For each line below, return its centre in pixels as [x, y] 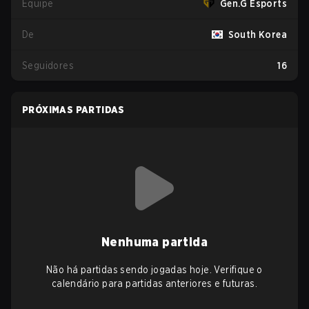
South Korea [257, 34]
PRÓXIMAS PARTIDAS [73, 110]
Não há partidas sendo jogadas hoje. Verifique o [154, 270]
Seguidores [48, 66]
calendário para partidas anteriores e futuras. [154, 283]
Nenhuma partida [154, 242]
